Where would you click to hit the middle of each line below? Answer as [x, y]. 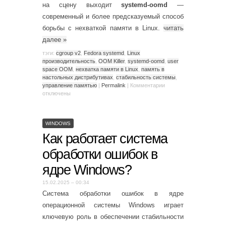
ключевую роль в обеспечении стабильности [113, 217]
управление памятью [70, 85]
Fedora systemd [104, 53]
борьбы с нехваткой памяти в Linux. [103, 28]
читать [174, 28]
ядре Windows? [87, 170]
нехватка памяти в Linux [107, 69]
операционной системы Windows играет [113, 205]
